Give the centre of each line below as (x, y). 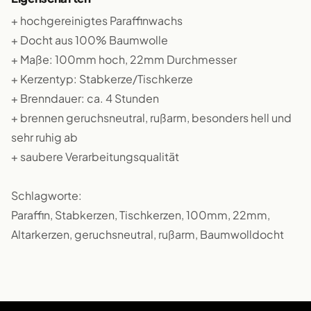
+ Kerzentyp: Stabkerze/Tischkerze (102, 79)
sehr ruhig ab (44, 137)
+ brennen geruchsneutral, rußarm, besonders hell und (151, 118)
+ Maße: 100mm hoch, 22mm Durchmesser (124, 59)
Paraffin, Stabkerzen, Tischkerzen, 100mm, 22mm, (141, 215)
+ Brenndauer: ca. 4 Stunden (85, 98)
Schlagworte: (47, 195)
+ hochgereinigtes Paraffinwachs (97, 20)
